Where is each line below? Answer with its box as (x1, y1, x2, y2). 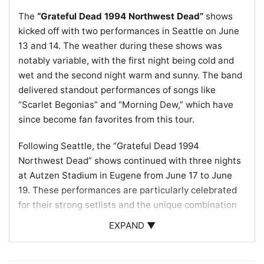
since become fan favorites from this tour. (18, 114, 194, 126)
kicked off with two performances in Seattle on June (18, 25, 239, 37)
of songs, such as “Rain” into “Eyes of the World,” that (18, 213, 243, 225)
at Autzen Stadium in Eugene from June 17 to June (18, 169, 232, 181)
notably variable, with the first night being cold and (18, 55, 234, 67)
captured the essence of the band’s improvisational (18, 228, 235, 240)
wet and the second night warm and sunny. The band (18, 70, 242, 81)
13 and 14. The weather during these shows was (18, 40, 222, 52)
